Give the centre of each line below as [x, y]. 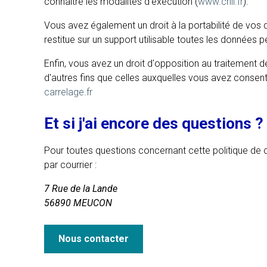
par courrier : [71, 164]
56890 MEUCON [78, 203]
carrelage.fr [69, 92]
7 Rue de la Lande [81, 188]
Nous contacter [94, 238]
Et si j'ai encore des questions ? [154, 123]
